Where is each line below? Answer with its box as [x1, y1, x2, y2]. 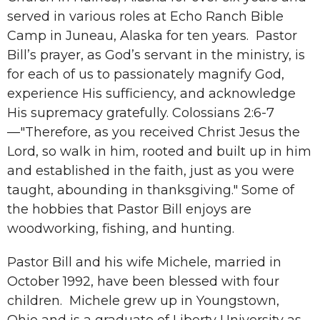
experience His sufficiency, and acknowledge [7, 85, 296, 101]
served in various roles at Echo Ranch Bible [7, 8, 284, 24]
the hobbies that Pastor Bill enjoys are [7, 201, 251, 217]
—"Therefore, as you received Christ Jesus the [7, 124, 300, 140]
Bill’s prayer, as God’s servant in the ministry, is [7, 46, 305, 63]
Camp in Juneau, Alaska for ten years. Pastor [7, 27, 297, 44]
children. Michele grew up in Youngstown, [7, 292, 279, 309]
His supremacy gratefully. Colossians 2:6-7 [7, 104, 274, 121]
